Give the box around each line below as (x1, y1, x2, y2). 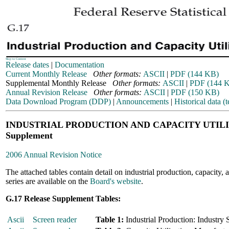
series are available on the (6, 177, 90, 186)
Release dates (6, 60, 49, 69)
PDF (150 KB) (171, 88, 219, 97)
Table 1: (96, 215, 124, 224)
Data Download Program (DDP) (6, 97, 111, 106)
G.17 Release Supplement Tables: (6, 194, 121, 203)
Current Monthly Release (6, 70, 87, 78)
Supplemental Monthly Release (6, 79, 112, 87)
